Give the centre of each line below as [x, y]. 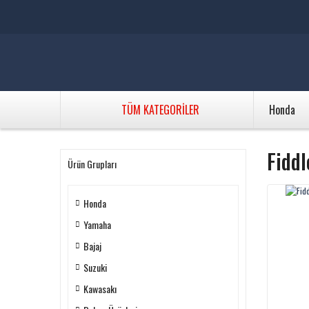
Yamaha [97, 225]
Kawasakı [100, 289]
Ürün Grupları [92, 164]
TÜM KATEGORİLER [160, 110]
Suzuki [95, 267]
